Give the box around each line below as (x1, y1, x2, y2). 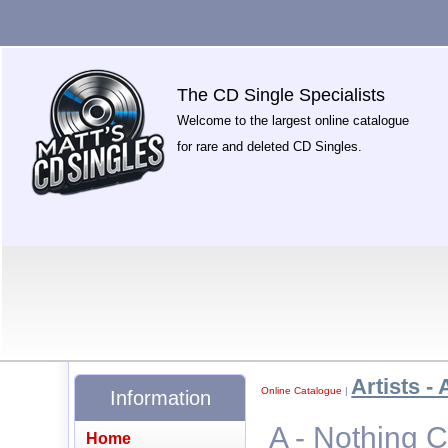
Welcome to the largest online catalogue (177, 113, 410, 128)
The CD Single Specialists (177, 85, 386, 105)
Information (109, 386, 211, 409)
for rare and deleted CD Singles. (177, 139, 363, 154)
